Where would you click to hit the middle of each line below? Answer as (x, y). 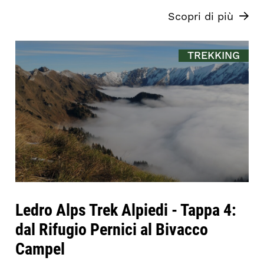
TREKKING (213, 55)
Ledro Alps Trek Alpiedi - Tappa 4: (126, 209)
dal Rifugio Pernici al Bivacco (112, 228)
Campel (40, 248)
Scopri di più (200, 16)
